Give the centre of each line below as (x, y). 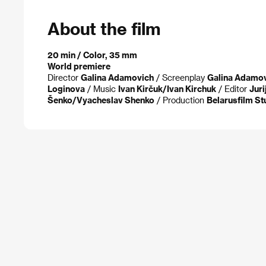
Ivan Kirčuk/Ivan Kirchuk (167, 89)
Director (64, 78)
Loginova (66, 89)
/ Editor (233, 89)
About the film (104, 28)
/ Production (180, 100)
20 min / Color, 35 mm (92, 55)
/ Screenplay (180, 78)
